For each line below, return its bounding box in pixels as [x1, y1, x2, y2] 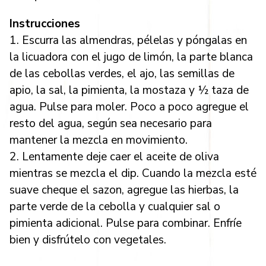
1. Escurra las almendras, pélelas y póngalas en [9, 32, 247, 48]
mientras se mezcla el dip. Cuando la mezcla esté [9, 165, 256, 181]
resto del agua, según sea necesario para [9, 115, 212, 131]
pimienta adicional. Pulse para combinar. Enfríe [9, 215, 242, 231]
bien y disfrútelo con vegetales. [9, 232, 166, 248]
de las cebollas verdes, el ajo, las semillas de [9, 65, 235, 81]
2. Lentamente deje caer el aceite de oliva [9, 148, 219, 164]
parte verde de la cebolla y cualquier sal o [9, 198, 220, 214]
